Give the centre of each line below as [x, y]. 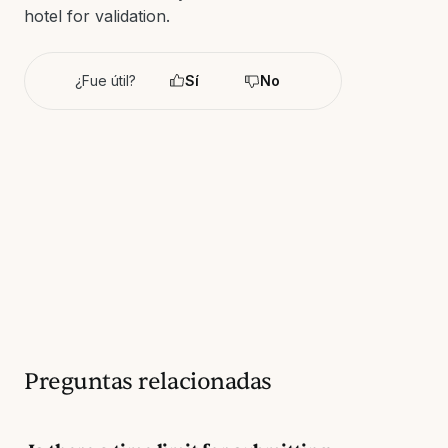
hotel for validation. [97, 16]
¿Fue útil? [105, 80]
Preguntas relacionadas [148, 381]
